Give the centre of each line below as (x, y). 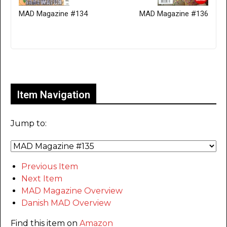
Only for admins (46, 66)
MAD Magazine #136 (174, 13)
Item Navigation (53, 94)
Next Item (42, 178)
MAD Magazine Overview (72, 191)
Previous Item (50, 166)
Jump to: (29, 123)
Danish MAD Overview (66, 203)
